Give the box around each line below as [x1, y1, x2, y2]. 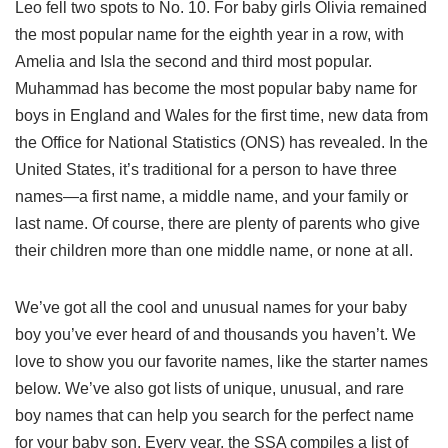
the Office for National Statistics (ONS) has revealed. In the [15, 134, 428, 151]
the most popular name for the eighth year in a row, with [15, 26, 404, 43]
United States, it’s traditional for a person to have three [15, 161, 397, 178]
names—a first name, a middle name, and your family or [15, 188, 408, 205]
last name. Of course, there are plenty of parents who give [15, 215, 420, 232]
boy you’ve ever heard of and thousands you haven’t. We [15, 326, 416, 343]
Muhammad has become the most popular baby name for [15, 80, 417, 97]
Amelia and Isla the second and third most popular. [15, 53, 372, 70]
